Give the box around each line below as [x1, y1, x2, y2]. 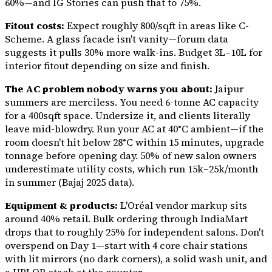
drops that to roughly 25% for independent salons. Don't [5, 225, 264, 239]
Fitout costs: [5, 19, 64, 33]
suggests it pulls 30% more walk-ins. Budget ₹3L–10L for [5, 46, 262, 59]
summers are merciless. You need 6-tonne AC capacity [5, 95, 259, 109]
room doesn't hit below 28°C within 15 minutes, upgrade [5, 135, 264, 149]
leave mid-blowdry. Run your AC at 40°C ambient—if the [5, 122, 263, 136]
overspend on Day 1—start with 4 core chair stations [5, 239, 248, 253]
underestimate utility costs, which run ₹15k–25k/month [5, 162, 258, 176]
